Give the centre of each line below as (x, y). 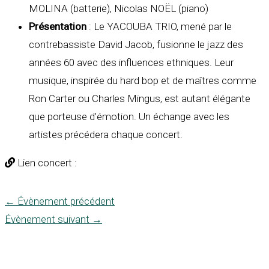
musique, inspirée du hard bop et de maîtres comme (143, 81)
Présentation (58, 27)
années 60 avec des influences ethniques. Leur (131, 63)
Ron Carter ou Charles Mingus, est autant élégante (140, 99)
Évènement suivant (48, 219)
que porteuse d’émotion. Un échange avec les (129, 117)
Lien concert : (46, 163)
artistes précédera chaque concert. (106, 135)
